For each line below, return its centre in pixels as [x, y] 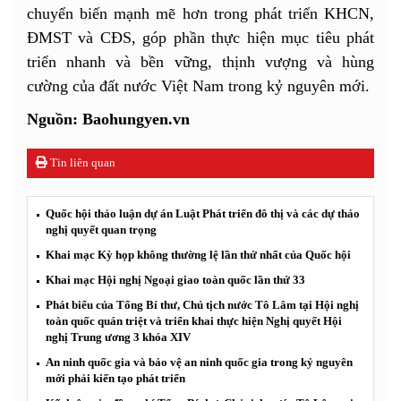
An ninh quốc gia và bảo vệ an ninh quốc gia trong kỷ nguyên [199, 362]
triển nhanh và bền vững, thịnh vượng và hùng [200, 61]
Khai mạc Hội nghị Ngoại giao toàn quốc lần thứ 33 [175, 279]
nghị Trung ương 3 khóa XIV [118, 337]
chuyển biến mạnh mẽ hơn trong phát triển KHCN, [200, 13]
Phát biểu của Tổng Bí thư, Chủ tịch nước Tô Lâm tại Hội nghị [202, 304]
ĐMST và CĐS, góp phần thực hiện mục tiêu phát [200, 37]
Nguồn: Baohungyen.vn [108, 119]
